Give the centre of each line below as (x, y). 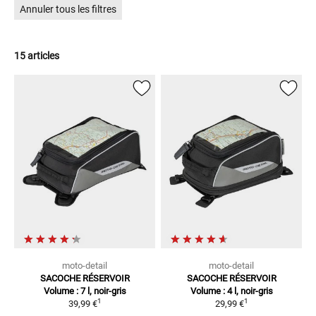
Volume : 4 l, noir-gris (231, 291)
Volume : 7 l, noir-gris (85, 291)
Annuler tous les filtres (68, 10)
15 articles (37, 56)
